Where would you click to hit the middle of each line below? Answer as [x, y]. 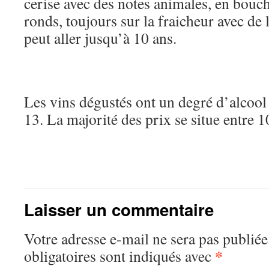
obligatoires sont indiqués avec [119, 256]
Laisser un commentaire [119, 209]
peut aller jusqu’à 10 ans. [100, 38]
